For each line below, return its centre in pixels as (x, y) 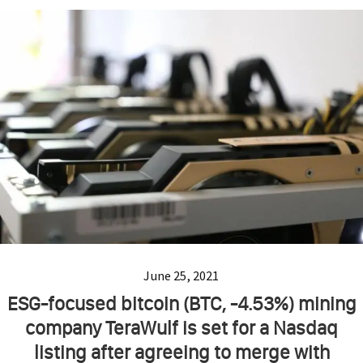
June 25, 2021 (181, 276)
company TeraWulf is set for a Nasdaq (181, 328)
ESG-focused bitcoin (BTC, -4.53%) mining (181, 304)
